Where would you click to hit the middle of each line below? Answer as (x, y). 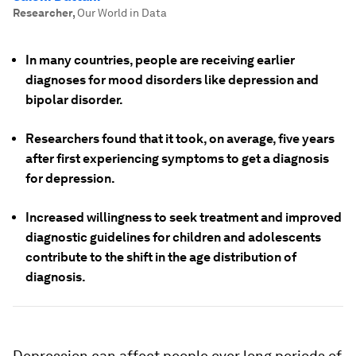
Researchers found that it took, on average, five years (180, 139)
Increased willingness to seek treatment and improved (184, 217)
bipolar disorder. (74, 100)
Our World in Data (122, 13)
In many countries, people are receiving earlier (160, 60)
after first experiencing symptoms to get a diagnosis (177, 159)
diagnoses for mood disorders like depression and (172, 80)
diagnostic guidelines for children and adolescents (173, 237)
